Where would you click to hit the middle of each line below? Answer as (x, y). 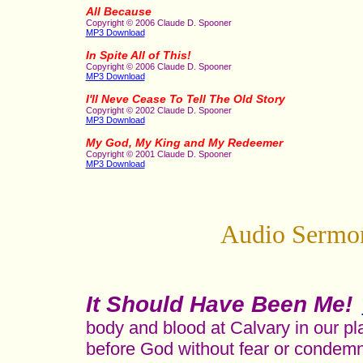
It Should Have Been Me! (219, 304)
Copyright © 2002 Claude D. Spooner (158, 110)
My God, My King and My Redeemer (184, 143)
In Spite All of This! (138, 56)
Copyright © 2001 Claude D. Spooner (158, 154)
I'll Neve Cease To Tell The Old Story (185, 99)
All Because (118, 12)
